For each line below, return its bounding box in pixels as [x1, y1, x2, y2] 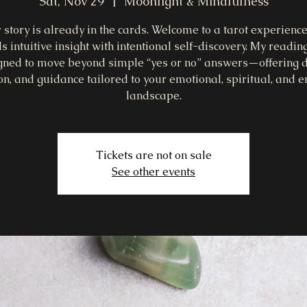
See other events [112, 164, 195, 179]
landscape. [125, 88, 182, 103]
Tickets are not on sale [95, 147, 212, 162]
